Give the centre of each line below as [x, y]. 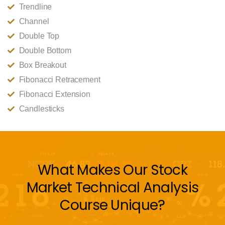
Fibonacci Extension [54, 94]
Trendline [35, 7]
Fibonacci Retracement [60, 80]
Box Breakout [42, 65]
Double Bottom [45, 51]
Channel [34, 22]
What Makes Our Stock [113, 170]
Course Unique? [113, 205]
